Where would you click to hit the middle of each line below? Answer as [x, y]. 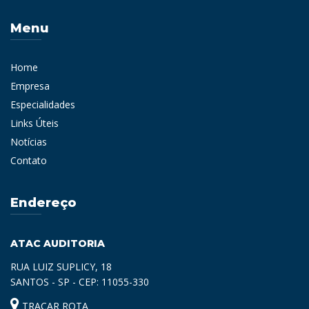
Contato [29, 160]
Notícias [29, 141]
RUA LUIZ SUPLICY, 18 [61, 266]
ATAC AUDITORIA [58, 243]
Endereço [43, 202]
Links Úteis [34, 123]
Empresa [30, 86]
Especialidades [43, 104]
